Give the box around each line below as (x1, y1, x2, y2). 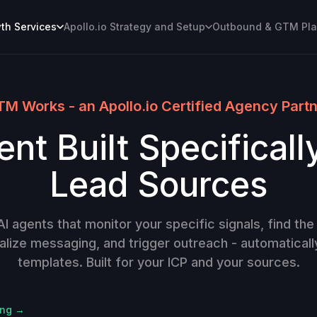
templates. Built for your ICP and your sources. (17, 254, 300, 270)
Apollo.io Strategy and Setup (63, 21, 205, 33)
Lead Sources (50, 163, 267, 205)
